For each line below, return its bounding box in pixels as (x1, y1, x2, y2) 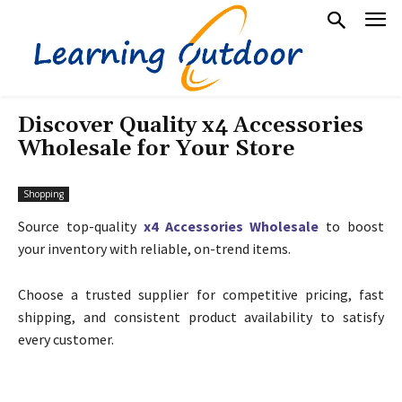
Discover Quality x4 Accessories (18, 111, 363, 139)
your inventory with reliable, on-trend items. (18, 239, 291, 258)
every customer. (18, 329, 114, 348)
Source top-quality (18, 216, 144, 235)
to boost (319, 216, 385, 235)
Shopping (23, 187, 64, 200)
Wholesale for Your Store (18, 135, 294, 162)
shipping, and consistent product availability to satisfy (18, 307, 384, 326)
